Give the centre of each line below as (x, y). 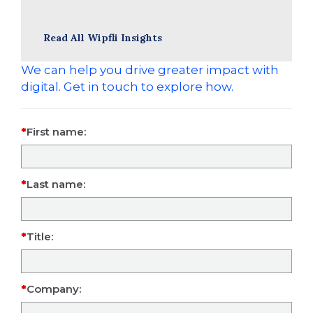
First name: (56, 132)
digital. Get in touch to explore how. (127, 87)
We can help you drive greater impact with (150, 70)
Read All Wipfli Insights (103, 37)
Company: (54, 289)
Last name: (56, 184)
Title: (40, 236)
